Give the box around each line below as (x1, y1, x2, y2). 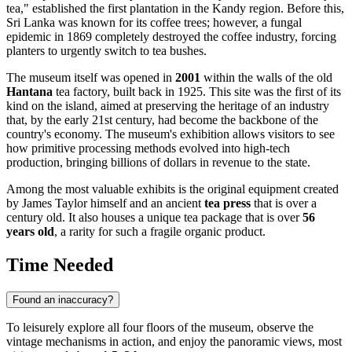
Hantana (6, 85, 53, 99)
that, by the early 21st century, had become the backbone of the (6, 113, 318, 127)
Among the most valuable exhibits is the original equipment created (6, 182, 339, 196)
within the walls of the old (200, 71, 332, 85)
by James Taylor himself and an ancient (6, 196, 204, 211)
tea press (204, 196, 251, 211)
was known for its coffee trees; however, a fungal (55, 16, 302, 30)
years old (6, 225, 54, 239)
